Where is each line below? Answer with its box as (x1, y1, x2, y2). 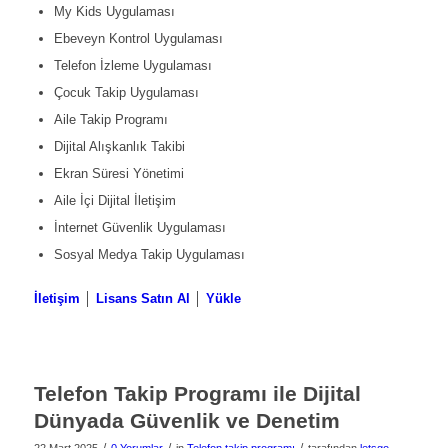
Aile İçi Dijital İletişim (53, 193, 176, 209)
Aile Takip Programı (53, 112, 168, 128)
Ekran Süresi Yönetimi (53, 166, 184, 182)
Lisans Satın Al (95, 291, 190, 307)
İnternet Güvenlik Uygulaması (53, 220, 226, 236)
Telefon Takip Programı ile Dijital (33, 382, 361, 406)
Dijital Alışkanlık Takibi (53, 139, 185, 155)
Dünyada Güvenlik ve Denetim (33, 409, 340, 433)
